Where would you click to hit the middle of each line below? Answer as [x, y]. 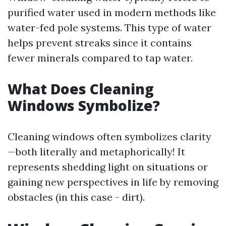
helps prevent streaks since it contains [100, 43]
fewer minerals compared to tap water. [100, 58]
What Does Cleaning [81, 89]
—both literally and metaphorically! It [96, 152]
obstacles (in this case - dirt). [76, 197]
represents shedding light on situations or [108, 167]
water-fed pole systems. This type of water [109, 27]
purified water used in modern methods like [112, 12]
